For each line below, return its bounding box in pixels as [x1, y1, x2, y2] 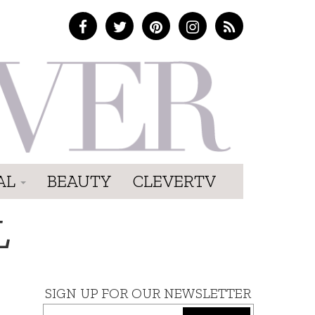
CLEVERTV [133, 170, 216, 191]
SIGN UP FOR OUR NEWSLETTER [45, 284, 252, 302]
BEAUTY [47, 170, 112, 191]
